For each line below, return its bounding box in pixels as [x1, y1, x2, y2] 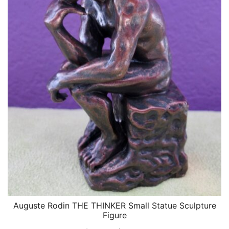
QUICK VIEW [94, 201, 135, 211]
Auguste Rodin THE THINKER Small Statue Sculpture [13, 200, 216, 211]
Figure [102, 210, 127, 221]
